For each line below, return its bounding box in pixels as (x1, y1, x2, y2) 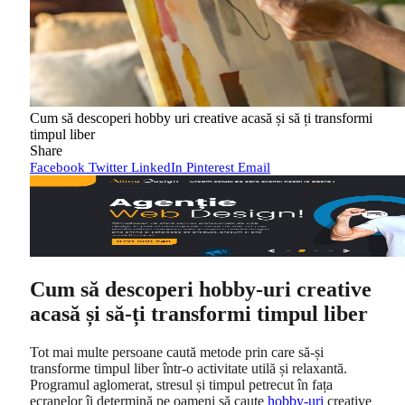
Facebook (30, 159, 85, 174)
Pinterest (186, 159, 234, 174)
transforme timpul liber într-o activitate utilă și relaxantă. (30, 360, 347, 376)
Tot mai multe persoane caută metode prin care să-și (30, 344, 324, 360)
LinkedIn (131, 159, 183, 174)
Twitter (89, 159, 127, 174)
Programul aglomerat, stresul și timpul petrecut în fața (30, 376, 333, 392)
